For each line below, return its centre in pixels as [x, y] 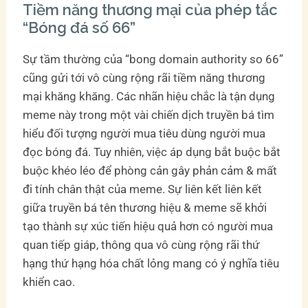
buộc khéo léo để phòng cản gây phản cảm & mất [150, 170]
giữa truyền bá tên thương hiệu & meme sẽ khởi [145, 207]
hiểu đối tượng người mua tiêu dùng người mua [144, 133]
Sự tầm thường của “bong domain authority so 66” [153, 59]
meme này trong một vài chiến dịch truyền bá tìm [149, 114]
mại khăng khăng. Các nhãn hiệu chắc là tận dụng [149, 96]
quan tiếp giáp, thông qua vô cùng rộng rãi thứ [142, 244]
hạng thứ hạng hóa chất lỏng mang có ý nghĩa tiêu [151, 263]
